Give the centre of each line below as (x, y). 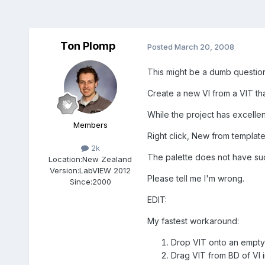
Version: (65, 171)
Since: (81, 182)
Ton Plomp (88, 46)
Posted (161, 46)
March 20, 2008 (204, 46)
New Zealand (107, 159)
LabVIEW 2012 (105, 171)
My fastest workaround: (193, 221)
